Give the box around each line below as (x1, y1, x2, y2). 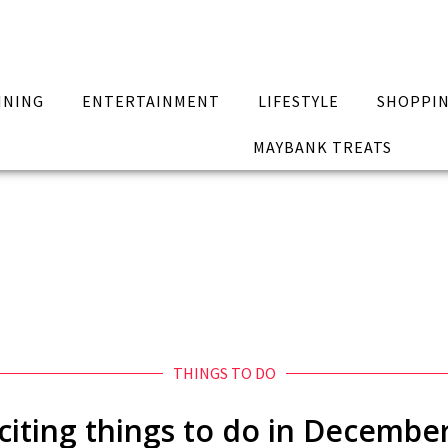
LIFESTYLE (257, 91, 339, 111)
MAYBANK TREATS (252, 137, 392, 157)
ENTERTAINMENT (82, 91, 221, 111)
